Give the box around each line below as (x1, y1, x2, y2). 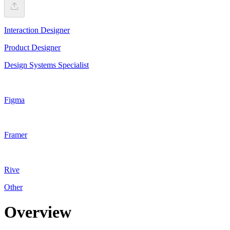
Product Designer (4, 43, 61, 52)
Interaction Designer (4, 25, 70, 34)
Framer (4, 130, 27, 139)
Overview (4, 203, 71, 222)
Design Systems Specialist (4, 60, 89, 69)
